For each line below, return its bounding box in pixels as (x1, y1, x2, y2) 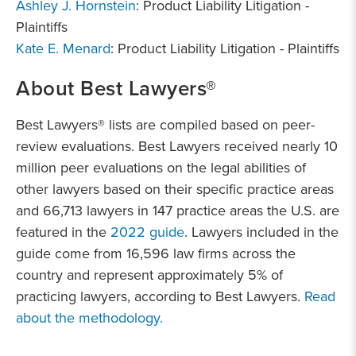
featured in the (16, 222, 110, 242)
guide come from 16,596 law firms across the (16, 243, 296, 263)
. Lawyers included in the (184, 222, 339, 242)
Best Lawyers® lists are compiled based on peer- (16, 114, 315, 134)
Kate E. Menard (16, 38, 110, 58)
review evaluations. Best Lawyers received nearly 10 (16, 136, 338, 156)
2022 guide (110, 222, 184, 242)
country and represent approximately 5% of (16, 265, 283, 284)
